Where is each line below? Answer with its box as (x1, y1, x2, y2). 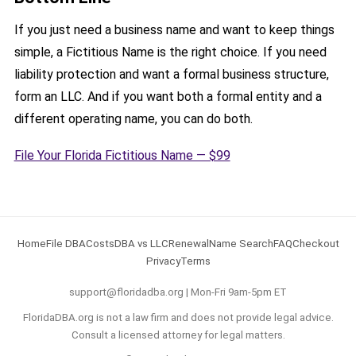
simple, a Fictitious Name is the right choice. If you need (14, 44, 327, 60)
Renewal (168, 237, 209, 250)
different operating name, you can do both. (14, 111, 253, 127)
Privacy (145, 254, 180, 267)
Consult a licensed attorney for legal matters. (71, 328, 285, 341)
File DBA (45, 237, 86, 250)
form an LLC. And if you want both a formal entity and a (14, 89, 322, 105)
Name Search (208, 237, 273, 250)
